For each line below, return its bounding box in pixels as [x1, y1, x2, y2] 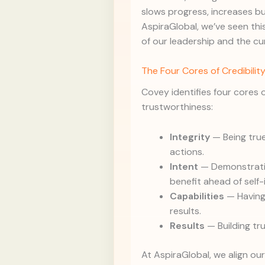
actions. [170, 145, 204, 158]
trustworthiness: [141, 101, 213, 114]
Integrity [170, 130, 210, 143]
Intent [170, 160, 198, 173]
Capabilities [170, 189, 224, 202]
